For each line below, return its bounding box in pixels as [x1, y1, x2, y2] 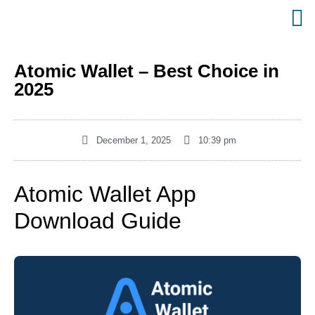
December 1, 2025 [96, 135, 171, 146]
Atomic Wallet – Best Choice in [14, 60, 279, 82]
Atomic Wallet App [14, 181, 196, 207]
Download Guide [14, 208, 181, 233]
